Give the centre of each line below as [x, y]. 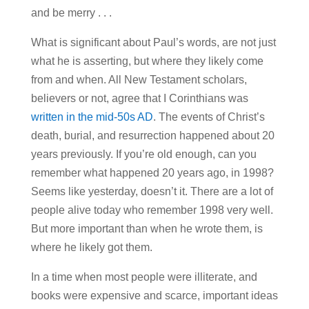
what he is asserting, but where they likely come [147, 61]
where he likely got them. [91, 247]
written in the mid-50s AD [92, 117]
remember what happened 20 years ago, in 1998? [152, 172]
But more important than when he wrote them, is [147, 228]
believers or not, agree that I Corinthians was [139, 98]
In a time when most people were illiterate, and [144, 277]
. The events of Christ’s [209, 117]
